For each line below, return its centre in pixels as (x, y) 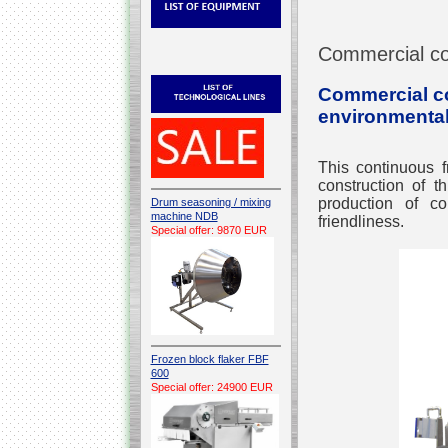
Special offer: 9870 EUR (208, 229)
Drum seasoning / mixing (210, 201)
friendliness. (362, 221)
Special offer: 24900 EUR (211, 386)
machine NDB (184, 215)
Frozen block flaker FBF (209, 358)
